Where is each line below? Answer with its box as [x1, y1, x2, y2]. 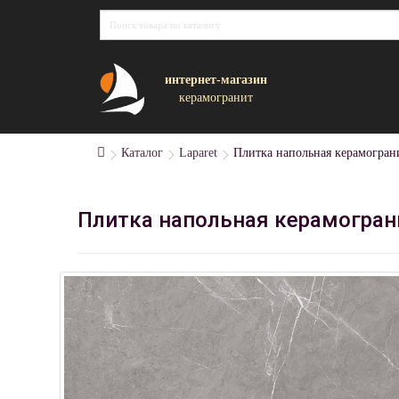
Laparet [179, 146, 217, 159]
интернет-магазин [165, 72, 267, 86]
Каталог [121, 146, 163, 159]
